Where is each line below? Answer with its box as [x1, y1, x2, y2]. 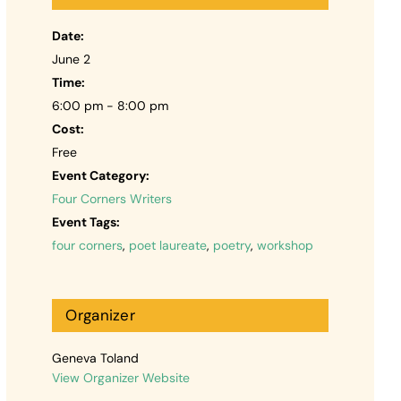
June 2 [52, 50, 91, 67]
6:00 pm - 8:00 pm [52, 97, 169, 114]
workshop [257, 236, 314, 253]
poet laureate [129, 236, 208, 253]
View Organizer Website [52, 369, 191, 386]
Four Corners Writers [52, 190, 173, 207]
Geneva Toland [52, 349, 140, 366]
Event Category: [52, 166, 150, 183]
